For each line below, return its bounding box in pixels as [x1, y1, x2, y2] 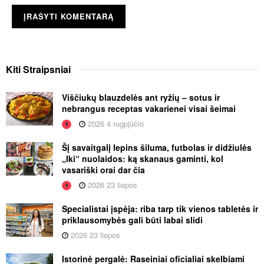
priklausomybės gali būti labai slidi [62, 214, 203, 226]
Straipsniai [23, 62, 71, 77]
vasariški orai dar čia [62, 164, 145, 176]
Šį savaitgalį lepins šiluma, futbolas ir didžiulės [62, 141, 252, 154]
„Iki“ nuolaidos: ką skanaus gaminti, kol [62, 153, 223, 165]
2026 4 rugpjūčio [85, 118, 144, 130]
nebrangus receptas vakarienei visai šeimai [62, 103, 236, 115]
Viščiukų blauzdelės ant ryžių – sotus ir [62, 91, 220, 104]
